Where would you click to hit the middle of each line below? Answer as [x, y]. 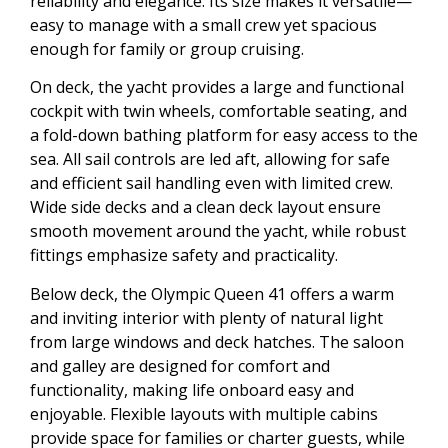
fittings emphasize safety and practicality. [184, 255]
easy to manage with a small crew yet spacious [203, 24]
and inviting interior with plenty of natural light [206, 317]
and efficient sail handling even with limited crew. [211, 183]
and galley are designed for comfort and [180, 365]
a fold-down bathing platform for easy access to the [224, 135]
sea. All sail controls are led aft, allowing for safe [210, 159]
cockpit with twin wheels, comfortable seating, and [218, 111]
